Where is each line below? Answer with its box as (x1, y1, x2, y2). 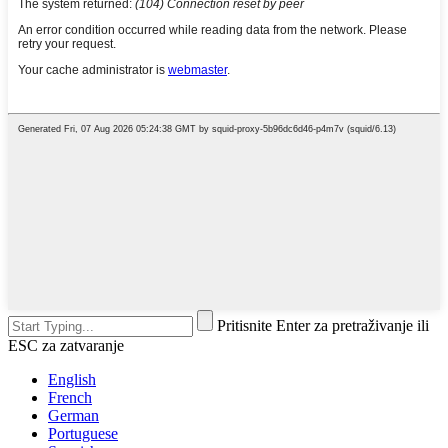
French (48, 388, 92, 406)
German (48, 406, 99, 424)
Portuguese (48, 424, 118, 442)
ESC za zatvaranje (8, 336, 124, 354)
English (48, 370, 96, 388)
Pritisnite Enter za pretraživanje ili (217, 316, 429, 334)
